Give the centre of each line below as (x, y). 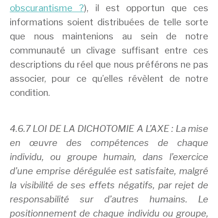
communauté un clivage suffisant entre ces (109, 51)
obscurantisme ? (47, 8)
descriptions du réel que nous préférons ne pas (109, 65)
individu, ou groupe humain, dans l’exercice (109, 157)
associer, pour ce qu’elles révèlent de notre (109, 79)
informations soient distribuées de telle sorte (109, 22)
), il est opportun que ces (146, 8)
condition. (30, 93)
